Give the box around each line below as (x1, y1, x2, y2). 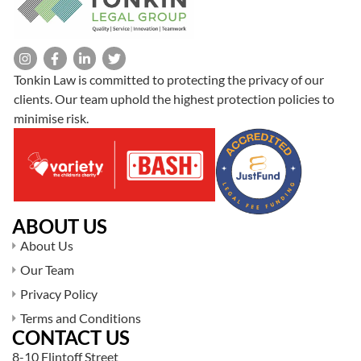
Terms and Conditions (20, 310, 141, 326)
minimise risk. (14, 110, 89, 127)
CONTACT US (12, 326, 130, 350)
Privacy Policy (20, 286, 98, 302)
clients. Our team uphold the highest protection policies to (14, 91, 334, 107)
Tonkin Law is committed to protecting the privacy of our (14, 72, 324, 88)
